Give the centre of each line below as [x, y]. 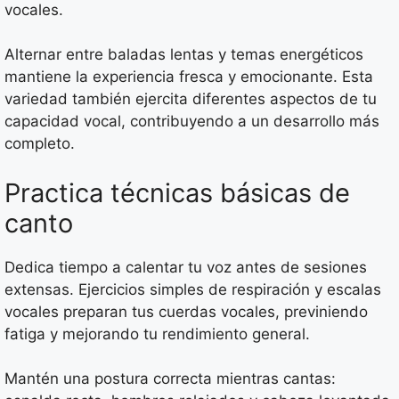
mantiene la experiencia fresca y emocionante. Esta [189, 77]
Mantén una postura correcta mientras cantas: [170, 379]
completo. [40, 144]
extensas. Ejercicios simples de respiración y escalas [193, 289]
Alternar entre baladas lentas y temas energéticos [184, 55]
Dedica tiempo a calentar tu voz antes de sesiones [186, 267]
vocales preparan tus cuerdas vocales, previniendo [186, 311]
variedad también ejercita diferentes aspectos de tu [191, 99]
